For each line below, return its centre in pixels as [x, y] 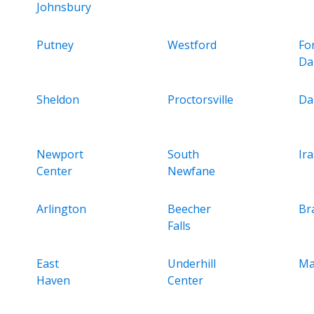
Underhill [191, 263]
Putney [55, 45]
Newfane [191, 171]
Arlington [62, 209]
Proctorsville [200, 99]
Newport [60, 154]
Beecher [189, 209]
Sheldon [58, 99]
